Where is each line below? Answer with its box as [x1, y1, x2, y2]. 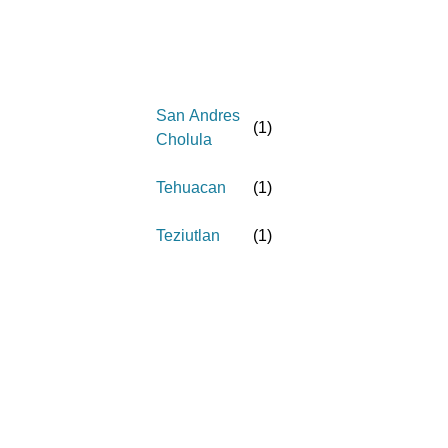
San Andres [156, 107, 240, 124]
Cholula [156, 131, 212, 148]
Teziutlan [156, 227, 220, 244]
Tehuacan [156, 179, 226, 196]
